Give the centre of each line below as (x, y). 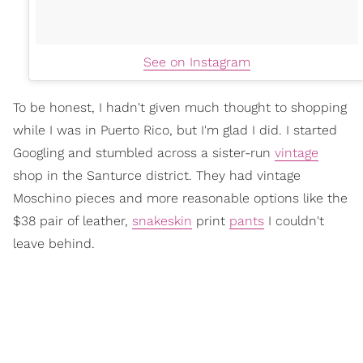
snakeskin (162, 220)
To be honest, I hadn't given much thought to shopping (180, 107)
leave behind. (54, 243)
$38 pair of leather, (73, 220)
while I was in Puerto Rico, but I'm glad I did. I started (175, 130)
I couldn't (294, 220)
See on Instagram (197, 62)
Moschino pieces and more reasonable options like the (180, 198)
